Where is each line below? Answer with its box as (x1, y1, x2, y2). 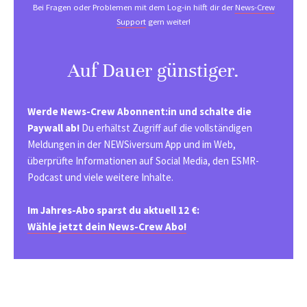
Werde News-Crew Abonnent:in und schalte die (27, 105, 251, 119)
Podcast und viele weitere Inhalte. (27, 171, 173, 184)
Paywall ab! (27, 121, 82, 135)
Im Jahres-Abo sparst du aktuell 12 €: (27, 204, 199, 217)
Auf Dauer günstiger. (68, 59, 239, 83)
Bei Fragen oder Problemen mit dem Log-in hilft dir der (32, 1, 235, 13)
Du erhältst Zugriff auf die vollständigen (82, 121, 252, 135)
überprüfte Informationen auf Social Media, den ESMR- (27, 154, 259, 168)
